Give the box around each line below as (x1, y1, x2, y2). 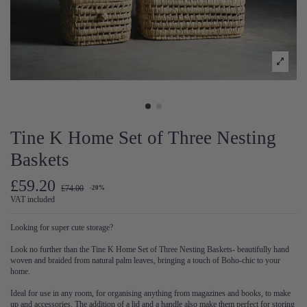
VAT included (10, 194, 55, 204)
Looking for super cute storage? (10, 222, 113, 232)
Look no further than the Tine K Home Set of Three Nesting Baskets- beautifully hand (10, 244, 289, 254)
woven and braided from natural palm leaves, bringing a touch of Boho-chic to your (10, 255, 280, 265)
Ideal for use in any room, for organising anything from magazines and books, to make (10, 288, 291, 298)
